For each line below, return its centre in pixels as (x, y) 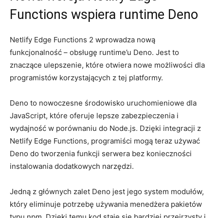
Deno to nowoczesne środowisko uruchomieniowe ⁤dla (103, 103)
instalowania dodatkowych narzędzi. (72, 166)
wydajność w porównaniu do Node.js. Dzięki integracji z (105, 128)
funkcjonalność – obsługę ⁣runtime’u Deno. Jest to (94, 52)
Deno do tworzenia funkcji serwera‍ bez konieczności (101, 153)
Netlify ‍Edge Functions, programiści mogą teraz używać (105, 141)
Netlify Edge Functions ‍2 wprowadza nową (82, 39)
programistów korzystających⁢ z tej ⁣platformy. (86, 77)
